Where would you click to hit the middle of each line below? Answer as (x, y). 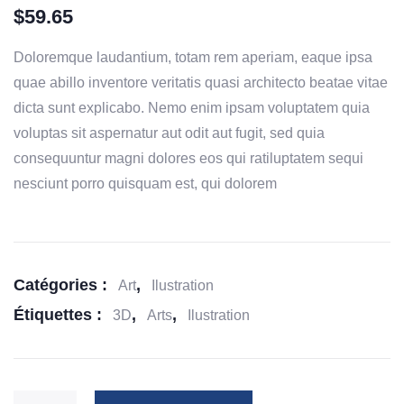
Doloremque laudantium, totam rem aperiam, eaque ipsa (193, 57)
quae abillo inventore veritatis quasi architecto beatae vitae (201, 82)
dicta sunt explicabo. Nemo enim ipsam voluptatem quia (192, 107)
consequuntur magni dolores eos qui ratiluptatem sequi (188, 158)
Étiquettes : (60, 314)
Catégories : (63, 285)
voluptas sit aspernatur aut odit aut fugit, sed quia (169, 133)
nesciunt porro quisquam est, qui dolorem (145, 183)
